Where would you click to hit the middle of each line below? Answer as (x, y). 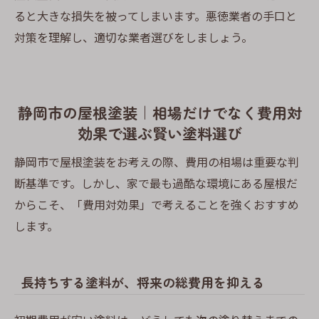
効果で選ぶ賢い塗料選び (159, 134)
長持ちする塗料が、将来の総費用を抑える (143, 282)
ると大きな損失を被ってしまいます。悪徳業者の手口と (156, 15)
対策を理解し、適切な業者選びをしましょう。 (134, 37)
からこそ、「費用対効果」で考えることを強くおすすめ (157, 204)
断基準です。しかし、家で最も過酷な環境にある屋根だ (156, 183)
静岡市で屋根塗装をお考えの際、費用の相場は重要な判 (157, 161)
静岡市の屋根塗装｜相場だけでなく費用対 (159, 113)
